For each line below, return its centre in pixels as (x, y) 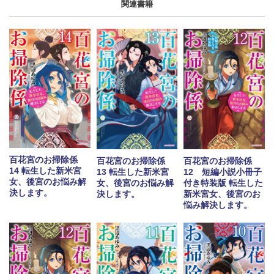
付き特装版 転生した (224, 183)
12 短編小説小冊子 (223, 172)
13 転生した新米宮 (132, 172)
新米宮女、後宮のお (222, 194)
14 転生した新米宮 (46, 170)
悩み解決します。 (218, 205)
